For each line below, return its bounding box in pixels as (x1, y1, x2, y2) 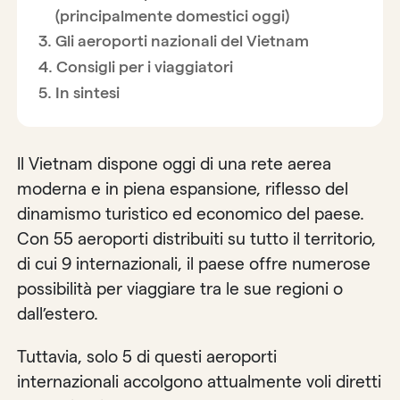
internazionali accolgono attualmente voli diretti (17, 371, 382, 391)
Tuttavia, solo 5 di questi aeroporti (17, 346, 278, 366)
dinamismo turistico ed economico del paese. (17, 204, 365, 224)
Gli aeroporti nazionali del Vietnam (54, 31, 309, 49)
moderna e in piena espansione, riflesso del (17, 179, 349, 199)
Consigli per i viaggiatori (55, 57, 233, 75)
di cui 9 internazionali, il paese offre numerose (17, 254, 371, 274)
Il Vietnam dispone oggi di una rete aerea (17, 154, 332, 174)
